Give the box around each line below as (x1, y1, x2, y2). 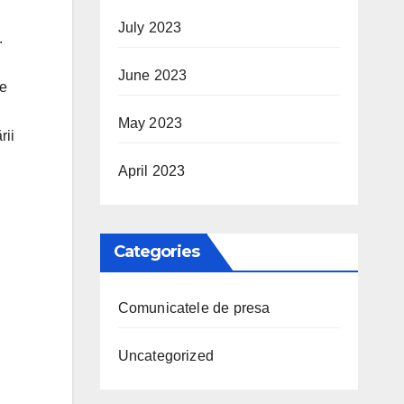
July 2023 (117, 20, 182, 35)
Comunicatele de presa (117, 300, 271, 316)
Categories (113, 242, 200, 262)
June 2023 (117, 68, 188, 83)
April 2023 (117, 163, 186, 179)
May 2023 (117, 115, 183, 131)
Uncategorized (117, 348, 215, 363)
